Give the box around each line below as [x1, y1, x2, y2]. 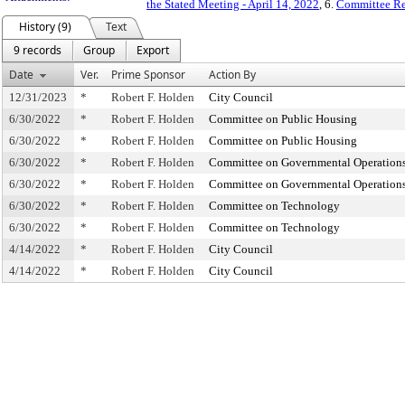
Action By [209, 67, 256, 82]
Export [137, 42, 169, 58]
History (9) [19, 19, 71, 34]
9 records [14, 42, 61, 58]
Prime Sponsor [111, 67, 185, 82]
